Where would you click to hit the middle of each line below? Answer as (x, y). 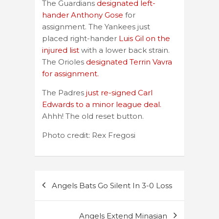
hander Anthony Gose (83, 15)
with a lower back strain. (124, 50)
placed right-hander (79, 38)
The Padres (63, 92)
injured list (61, 50)
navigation (67, 193)
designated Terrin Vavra (129, 62)
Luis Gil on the (143, 38)
